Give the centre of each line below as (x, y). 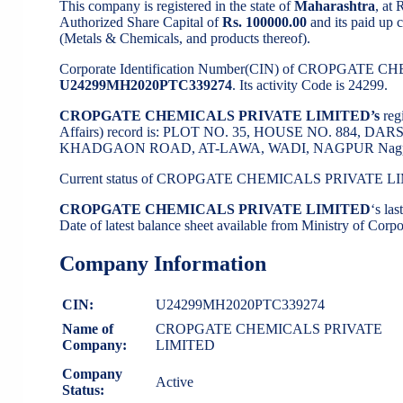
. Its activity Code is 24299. (310, 85)
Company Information (163, 264)
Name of (88, 329)
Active (175, 382)
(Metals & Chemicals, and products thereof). (185, 39)
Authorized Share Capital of (141, 22)
